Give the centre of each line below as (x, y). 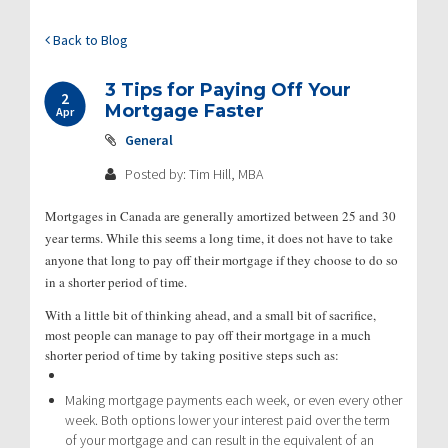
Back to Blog (89, 39)
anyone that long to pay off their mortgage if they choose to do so (221, 259)
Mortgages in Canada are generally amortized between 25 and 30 (220, 215)
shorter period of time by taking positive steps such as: (192, 354)
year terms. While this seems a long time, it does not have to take (219, 237)
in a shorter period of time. (116, 281)
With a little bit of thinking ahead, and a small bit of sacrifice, (210, 314)
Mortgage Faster (184, 110)
